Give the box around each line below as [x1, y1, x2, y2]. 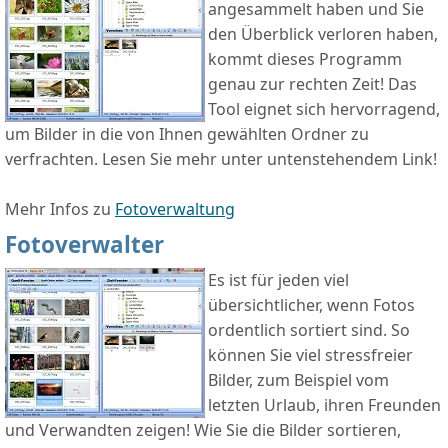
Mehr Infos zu [5, 198, 115, 221]
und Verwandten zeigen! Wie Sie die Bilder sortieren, [5, 419, 401, 442]
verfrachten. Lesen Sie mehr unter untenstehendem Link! [5, 148, 437, 171]
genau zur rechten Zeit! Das [208, 73, 417, 96]
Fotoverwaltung [115, 198, 235, 221]
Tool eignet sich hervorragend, [208, 98, 440, 121]
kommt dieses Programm [208, 48, 402, 71]
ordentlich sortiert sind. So [208, 319, 410, 342]
